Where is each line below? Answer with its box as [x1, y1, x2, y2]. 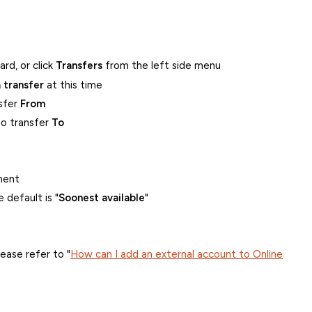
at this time [47, 79, 103, 92]
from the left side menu [102, 58, 221, 72]
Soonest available [58, 192, 145, 205]
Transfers [55, 58, 102, 72]
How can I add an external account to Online [70, 248, 283, 261]
